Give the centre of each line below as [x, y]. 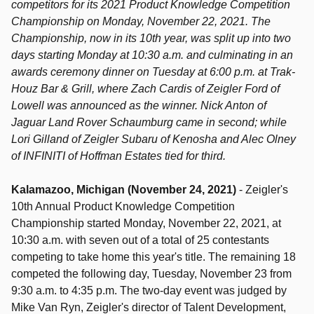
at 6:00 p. [220, 72]
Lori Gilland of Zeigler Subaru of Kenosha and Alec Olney [153, 139]
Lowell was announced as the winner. [106, 105]
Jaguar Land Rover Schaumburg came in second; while [149, 122]
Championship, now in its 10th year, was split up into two [151, 38]
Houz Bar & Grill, [53, 89]
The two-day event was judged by [203, 291]
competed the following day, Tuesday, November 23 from [151, 274]
